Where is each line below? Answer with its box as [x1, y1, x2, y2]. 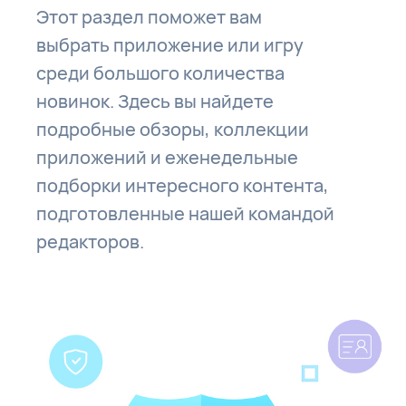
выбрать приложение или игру [36, 33, 304, 58]
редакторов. [36, 229, 145, 255]
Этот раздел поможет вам [36, 5, 263, 30]
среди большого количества [36, 61, 285, 86]
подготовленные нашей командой [36, 201, 335, 227]
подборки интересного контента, [36, 173, 330, 198]
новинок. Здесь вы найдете [36, 89, 275, 114]
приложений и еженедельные [36, 145, 299, 170]
